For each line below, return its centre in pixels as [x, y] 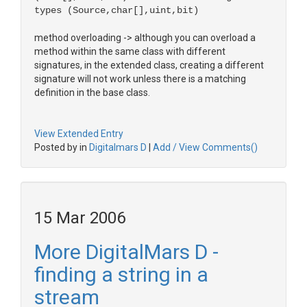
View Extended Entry [79, 134]
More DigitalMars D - [126, 252]
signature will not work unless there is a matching [140, 79]
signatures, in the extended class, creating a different [149, 65]
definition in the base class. [92, 93]
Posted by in [62, 147]
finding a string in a [121, 274]
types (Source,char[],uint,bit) [116, 10]
